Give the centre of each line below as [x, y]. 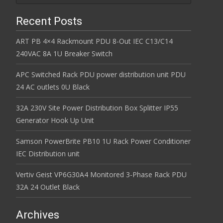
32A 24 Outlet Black [48, 187]
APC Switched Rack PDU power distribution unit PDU [101, 74]
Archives [38, 215]
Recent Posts [49, 21]
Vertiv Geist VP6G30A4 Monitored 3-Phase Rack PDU [101, 174]
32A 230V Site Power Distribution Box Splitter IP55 [97, 108]
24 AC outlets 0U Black [53, 87]
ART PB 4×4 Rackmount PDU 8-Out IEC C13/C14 [94, 41]
